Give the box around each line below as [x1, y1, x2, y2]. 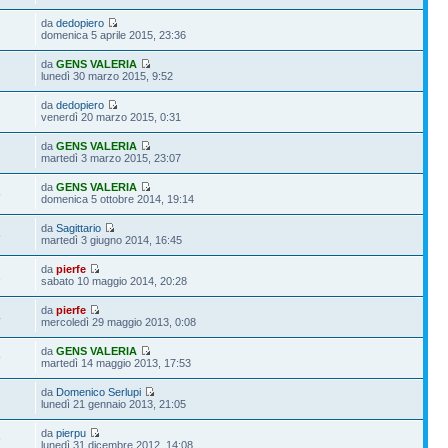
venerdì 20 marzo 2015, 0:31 [41, 110, 182, 123]
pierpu [56, 426, 87, 439]
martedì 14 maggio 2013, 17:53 [41, 356, 192, 369]
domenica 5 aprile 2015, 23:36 [41, 28, 187, 41]
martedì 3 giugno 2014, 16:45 [41, 233, 183, 246]
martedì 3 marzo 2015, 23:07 [41, 151, 182, 164]
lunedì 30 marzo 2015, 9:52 [41, 69, 174, 82]
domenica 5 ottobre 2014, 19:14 [41, 192, 195, 205]
